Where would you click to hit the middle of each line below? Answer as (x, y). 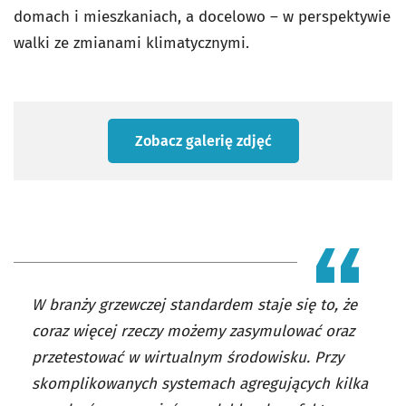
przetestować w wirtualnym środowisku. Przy (188, 358)
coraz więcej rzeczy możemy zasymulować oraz (193, 331)
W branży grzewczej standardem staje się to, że (194, 305)
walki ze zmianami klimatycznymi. (131, 43)
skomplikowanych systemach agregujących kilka (200, 384)
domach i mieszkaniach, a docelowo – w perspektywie (202, 17)
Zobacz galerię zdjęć (203, 141)
